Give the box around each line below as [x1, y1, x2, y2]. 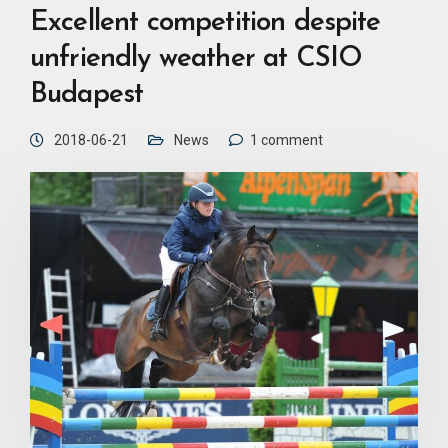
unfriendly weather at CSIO [30, 44, 363, 73]
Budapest [30, 80, 144, 109]
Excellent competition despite [30, 8, 381, 37]
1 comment [250, 131, 323, 148]
